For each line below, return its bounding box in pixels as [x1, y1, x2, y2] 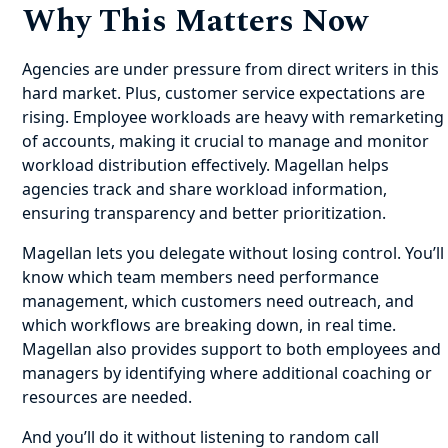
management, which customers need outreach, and [22, 290, 415, 312]
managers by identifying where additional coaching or [22, 362, 433, 384]
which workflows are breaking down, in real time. [22, 314, 397, 336]
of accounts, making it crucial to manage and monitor [22, 130, 430, 152]
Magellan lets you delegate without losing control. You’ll [22, 242, 445, 264]
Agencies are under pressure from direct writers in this [22, 58, 440, 80]
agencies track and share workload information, [22, 178, 388, 200]
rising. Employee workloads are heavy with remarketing [22, 106, 445, 128]
